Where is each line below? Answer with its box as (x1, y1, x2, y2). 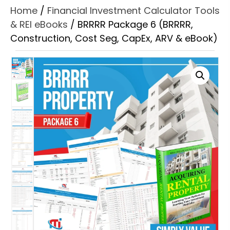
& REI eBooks (10, 17, 68, 31)
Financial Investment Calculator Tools (47, 4, 220, 17)
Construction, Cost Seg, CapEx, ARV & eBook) (10, 31, 218, 45)
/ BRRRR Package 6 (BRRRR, (68, 17, 193, 31)
